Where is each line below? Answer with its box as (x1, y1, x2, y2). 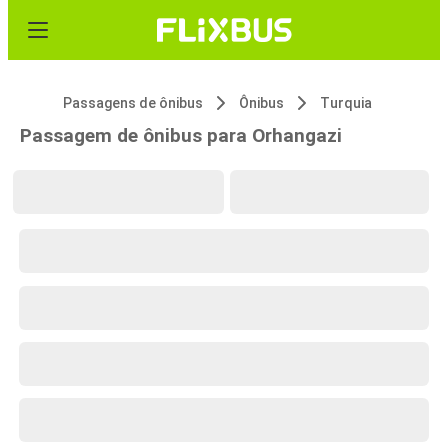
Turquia (320, 95, 372, 111)
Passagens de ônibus (63, 95, 203, 111)
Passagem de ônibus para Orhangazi (20, 124, 342, 147)
